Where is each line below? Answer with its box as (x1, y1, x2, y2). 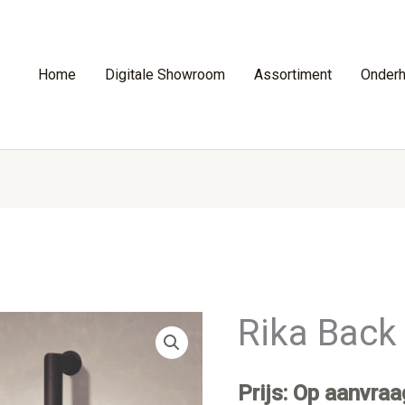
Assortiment (254, 66, 332, 84)
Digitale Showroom (105, 66, 225, 84)
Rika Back (238, 311, 398, 354)
